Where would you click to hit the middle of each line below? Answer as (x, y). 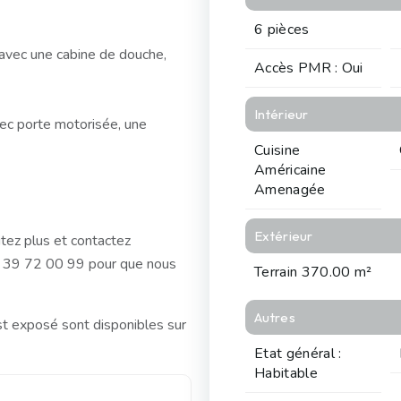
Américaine (290, 171)
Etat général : (298, 354)
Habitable (286, 374)
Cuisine (277, 151)
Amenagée (290, 190)
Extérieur (284, 236)
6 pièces (282, 30)
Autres (275, 318)
